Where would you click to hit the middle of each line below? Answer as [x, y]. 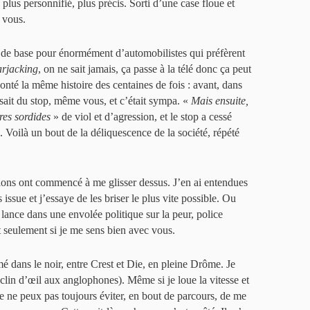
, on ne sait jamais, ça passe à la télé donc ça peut [145, 69]
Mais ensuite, [220, 101]
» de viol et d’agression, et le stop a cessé [141, 117]
